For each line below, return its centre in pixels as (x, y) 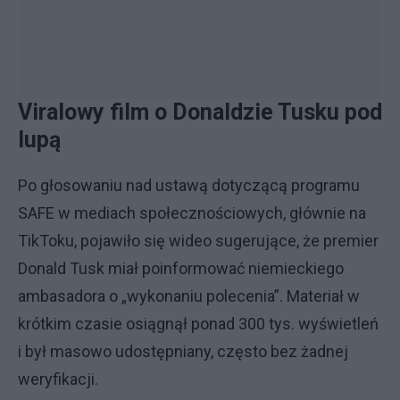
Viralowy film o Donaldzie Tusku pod (200, 112)
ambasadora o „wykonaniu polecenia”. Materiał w (189, 296)
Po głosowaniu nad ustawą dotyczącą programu (189, 185)
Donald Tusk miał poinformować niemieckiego (181, 268)
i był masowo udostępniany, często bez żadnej (183, 351)
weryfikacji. (58, 379)
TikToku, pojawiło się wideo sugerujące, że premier (198, 241)
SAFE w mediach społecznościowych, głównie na (192, 213)
